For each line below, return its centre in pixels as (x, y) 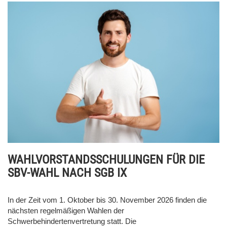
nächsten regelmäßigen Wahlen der (66, 210)
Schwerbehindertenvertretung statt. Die (72, 221)
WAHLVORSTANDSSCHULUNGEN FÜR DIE (106, 159)
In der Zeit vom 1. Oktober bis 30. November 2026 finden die (107, 200)
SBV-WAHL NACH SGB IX (67, 173)
